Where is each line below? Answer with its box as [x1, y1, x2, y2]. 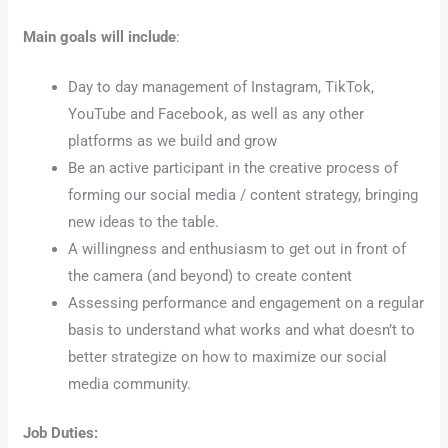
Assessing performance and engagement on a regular [68, 293, 425, 312]
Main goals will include [23, 28, 177, 47]
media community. [68, 374, 192, 393]
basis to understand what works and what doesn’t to [68, 320, 416, 339]
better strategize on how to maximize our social [68, 347, 388, 366]
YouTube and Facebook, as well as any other [68, 104, 365, 123]
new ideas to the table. [68, 212, 220, 231]
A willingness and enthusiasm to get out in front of [68, 239, 407, 258]
